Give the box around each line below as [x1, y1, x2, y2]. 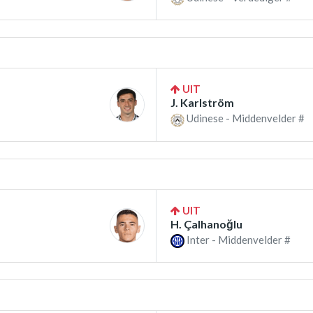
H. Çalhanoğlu [170, 217, 242, 231]
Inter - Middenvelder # [184, 233, 291, 246]
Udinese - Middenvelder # [184, 112, 305, 125]
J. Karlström [170, 96, 234, 110]
